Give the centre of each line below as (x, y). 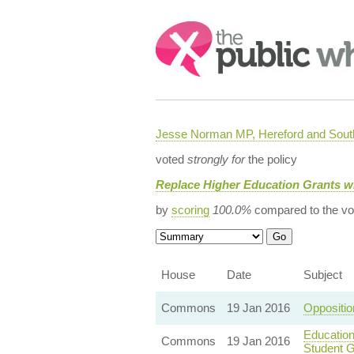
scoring (190, 210)
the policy (271, 159)
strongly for (216, 159)
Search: (177, 29)
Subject (322, 275)
